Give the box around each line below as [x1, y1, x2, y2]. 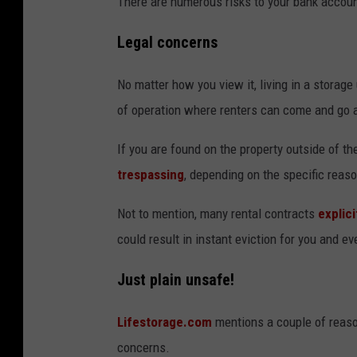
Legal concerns [117, 33, 218, 52]
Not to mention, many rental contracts [117, 205, 318, 222]
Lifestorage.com [117, 313, 212, 330]
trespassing [117, 166, 184, 182]
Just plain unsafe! [117, 270, 234, 289]
